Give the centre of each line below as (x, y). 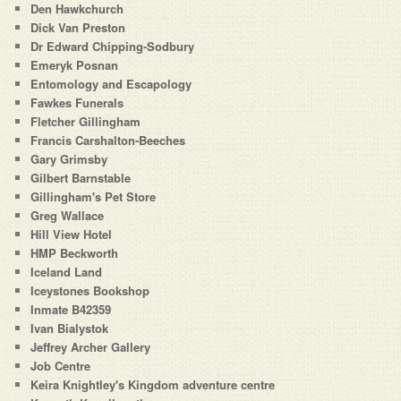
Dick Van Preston (78, 28)
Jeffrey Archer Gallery (91, 347)
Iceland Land (67, 272)
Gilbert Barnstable (81, 178)
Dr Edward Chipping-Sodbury (113, 47)
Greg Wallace (68, 216)
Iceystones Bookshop (90, 291)
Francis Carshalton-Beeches (108, 141)
